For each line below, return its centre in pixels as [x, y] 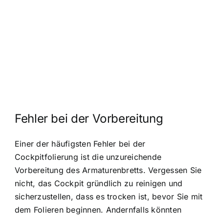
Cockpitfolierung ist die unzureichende [88, 157]
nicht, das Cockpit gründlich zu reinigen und [99, 184]
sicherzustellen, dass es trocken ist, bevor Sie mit [109, 197]
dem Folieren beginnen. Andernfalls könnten [98, 210]
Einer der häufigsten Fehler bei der [80, 144]
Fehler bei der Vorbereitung [89, 118]
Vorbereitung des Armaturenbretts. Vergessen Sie [108, 170]
